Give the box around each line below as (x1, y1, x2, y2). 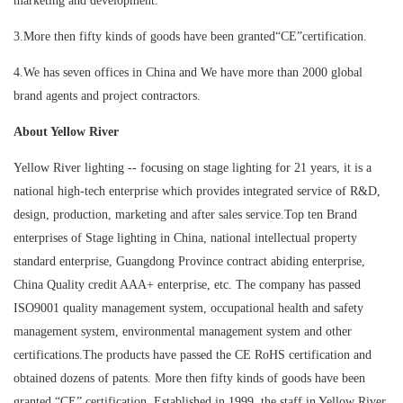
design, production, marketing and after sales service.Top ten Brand (13, 208, 357, 222)
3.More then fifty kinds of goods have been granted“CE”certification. (13, 30, 367, 44)
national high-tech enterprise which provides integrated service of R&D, (13, 184, 381, 199)
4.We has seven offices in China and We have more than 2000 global (13, 66, 363, 80)
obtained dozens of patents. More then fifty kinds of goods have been (13, 372, 365, 386)
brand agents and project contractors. (13, 89, 201, 103)
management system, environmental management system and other (13, 325, 352, 339)
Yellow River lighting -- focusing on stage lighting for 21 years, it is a (13, 161, 372, 175)
